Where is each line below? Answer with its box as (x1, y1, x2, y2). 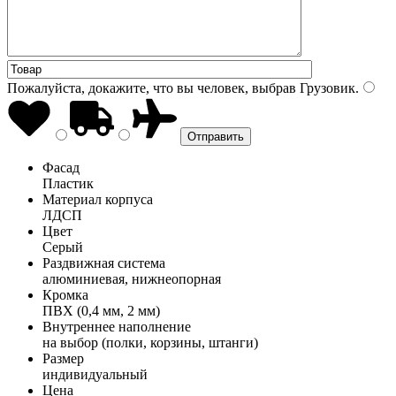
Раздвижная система (42, 255, 165, 270)
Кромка (42, 286, 88, 302)
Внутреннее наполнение (42, 318, 191, 334)
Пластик (42, 175, 94, 191)
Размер (42, 350, 84, 366)
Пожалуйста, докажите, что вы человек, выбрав (7, 80, 296, 95)
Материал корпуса (42, 191, 153, 207)
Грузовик (296, 80, 355, 95)
